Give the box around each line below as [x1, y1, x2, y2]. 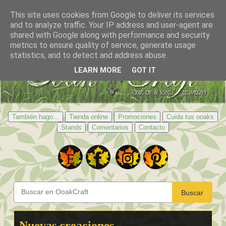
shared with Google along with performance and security [10, 30, 210, 40]
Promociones [118, 112, 156, 121]
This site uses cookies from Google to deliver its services [10, 10, 214, 20]
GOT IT [132, 66, 156, 75]
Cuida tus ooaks [166, 112, 214, 121]
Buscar [181, 188, 203, 197]
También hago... [12, 112, 59, 121]
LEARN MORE [74, 66, 122, 75]
